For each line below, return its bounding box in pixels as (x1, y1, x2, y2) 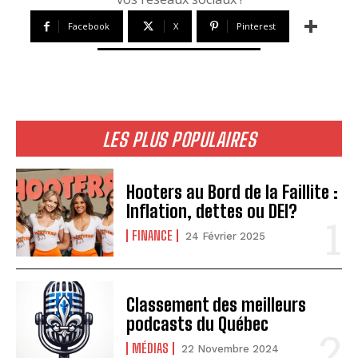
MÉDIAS (132, 340, 169, 356)
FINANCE (132, 228, 173, 244)
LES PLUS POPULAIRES (101, 127, 257, 151)
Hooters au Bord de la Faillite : (126, 181, 339, 204)
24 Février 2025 (185, 230, 266, 243)
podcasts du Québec (126, 313, 269, 336)
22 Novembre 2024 (181, 343, 280, 356)
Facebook (68, 19, 109, 32)
